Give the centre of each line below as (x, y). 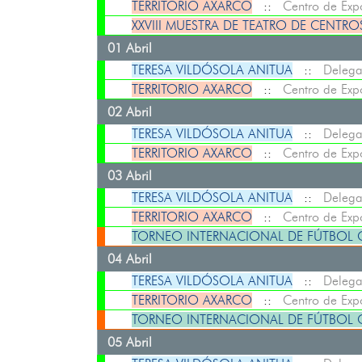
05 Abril (129, 342)
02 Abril (129, 112)
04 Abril (129, 259)
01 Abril (129, 48)
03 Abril (129, 176)
